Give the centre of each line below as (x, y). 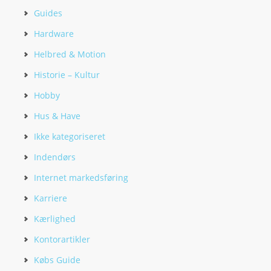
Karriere (51, 198)
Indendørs (55, 157)
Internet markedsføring (81, 178)
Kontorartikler (62, 239)
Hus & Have (57, 116)
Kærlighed (55, 219)
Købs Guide (57, 260)
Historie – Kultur (67, 75)
